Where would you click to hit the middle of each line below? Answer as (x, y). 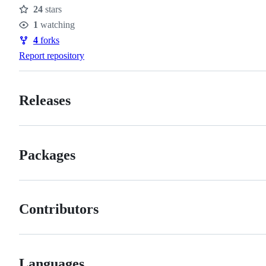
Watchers (42, 32)
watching (56, 24)
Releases (45, 100)
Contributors (59, 209)
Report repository (52, 55)
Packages (47, 155)
